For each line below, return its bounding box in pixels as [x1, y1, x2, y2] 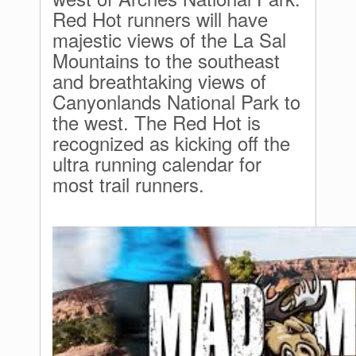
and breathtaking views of [52, 67, 266, 95]
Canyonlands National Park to [52, 87, 300, 115]
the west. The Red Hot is [52, 108, 261, 136]
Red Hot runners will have [52, 5, 268, 33]
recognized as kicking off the [52, 129, 290, 157]
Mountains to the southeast [52, 46, 280, 74]
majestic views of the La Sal [52, 25, 286, 53]
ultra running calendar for [52, 149, 261, 177]
